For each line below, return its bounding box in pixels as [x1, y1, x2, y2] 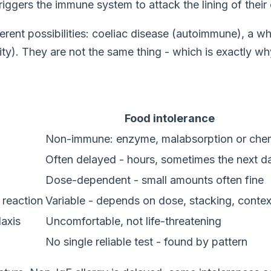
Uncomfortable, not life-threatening [45, 215, 221, 228]
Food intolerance [124, 112, 215, 125]
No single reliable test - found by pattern [45, 235, 247, 249]
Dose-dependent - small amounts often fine [45, 174, 264, 187]
